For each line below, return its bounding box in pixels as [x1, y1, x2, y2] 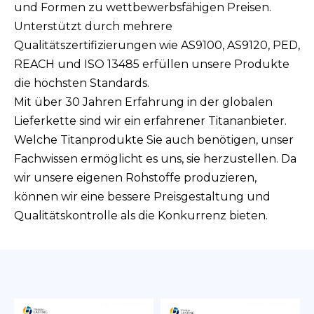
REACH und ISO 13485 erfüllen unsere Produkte [14, 57, 289, 71]
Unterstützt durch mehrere [14, 20, 172, 33]
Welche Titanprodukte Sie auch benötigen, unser [14, 133, 294, 146]
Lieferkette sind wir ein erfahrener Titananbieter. [14, 114, 287, 128]
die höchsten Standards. [14, 76, 149, 90]
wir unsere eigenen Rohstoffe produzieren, [14, 171, 257, 184]
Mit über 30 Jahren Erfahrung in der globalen [14, 95, 273, 109]
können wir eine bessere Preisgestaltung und [14, 190, 271, 203]
